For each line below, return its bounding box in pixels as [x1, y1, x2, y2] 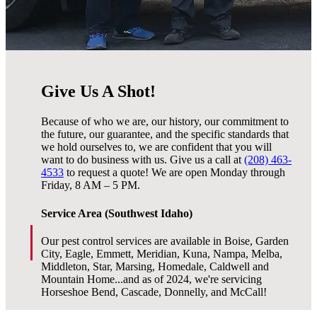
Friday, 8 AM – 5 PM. [41, 179, 140, 192]
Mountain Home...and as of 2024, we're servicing [41, 272, 262, 285]
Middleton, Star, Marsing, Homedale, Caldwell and [41, 260, 269, 272]
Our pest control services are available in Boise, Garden [41, 234, 289, 247]
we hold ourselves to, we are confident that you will [41, 141, 272, 154]
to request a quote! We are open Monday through [64, 166, 285, 179]
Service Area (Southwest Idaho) [41, 207, 192, 219]
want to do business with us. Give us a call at [41, 154, 244, 166]
